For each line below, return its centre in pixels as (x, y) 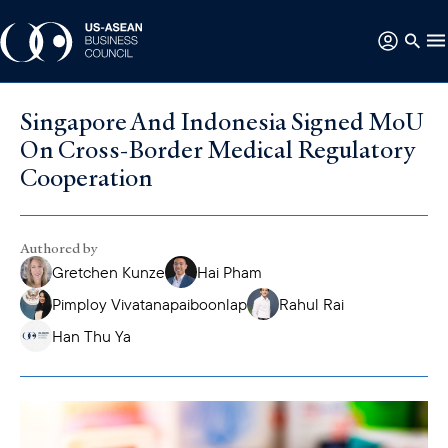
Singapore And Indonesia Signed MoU (222, 120)
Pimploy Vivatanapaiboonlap (149, 303)
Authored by (58, 247)
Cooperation (86, 176)
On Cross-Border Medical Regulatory (217, 148)
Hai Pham (229, 271)
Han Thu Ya (91, 335)
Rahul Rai (311, 303)
